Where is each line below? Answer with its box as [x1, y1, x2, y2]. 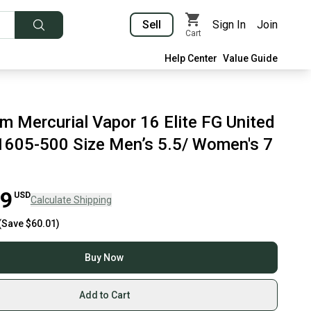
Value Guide [223, 53, 278, 64]
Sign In [212, 18, 246, 31]
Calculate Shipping [30, 194, 112, 205]
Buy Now [85, 252, 124, 263]
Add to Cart [78, 289, 130, 301]
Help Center [165, 53, 217, 64]
